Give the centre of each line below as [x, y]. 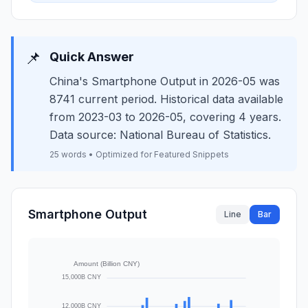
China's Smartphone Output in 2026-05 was [165, 81]
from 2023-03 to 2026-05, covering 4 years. [165, 117]
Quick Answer [92, 57]
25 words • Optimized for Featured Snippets [139, 154]
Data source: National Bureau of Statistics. [160, 135]
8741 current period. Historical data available [166, 99]
